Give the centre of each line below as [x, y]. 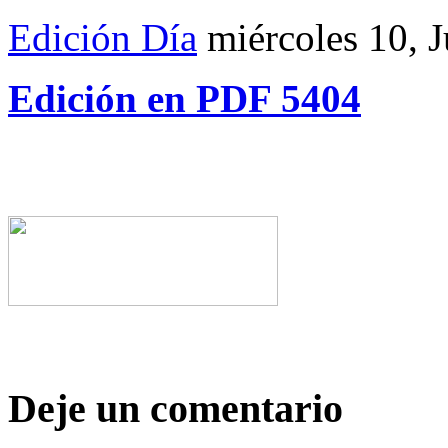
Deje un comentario [175, 409]
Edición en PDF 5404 [184, 99]
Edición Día [102, 38]
